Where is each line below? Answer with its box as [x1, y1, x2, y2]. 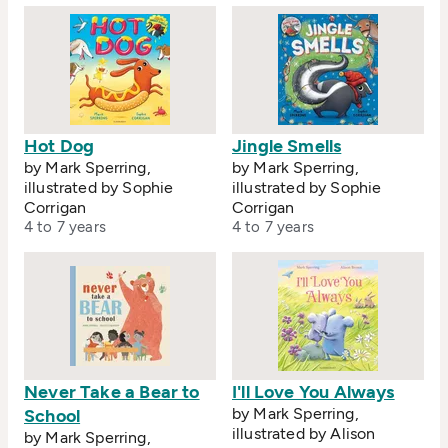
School [24, 404, 81, 427]
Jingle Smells [232, 134, 342, 157]
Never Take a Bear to [24, 380, 200, 403]
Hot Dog [24, 134, 95, 157]
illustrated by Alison [232, 423, 376, 443]
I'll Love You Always [232, 380, 395, 403]
